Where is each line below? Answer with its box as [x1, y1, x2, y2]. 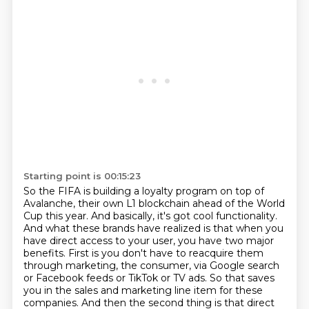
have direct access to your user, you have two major [23, 235, 274, 247]
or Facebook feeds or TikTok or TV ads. [23, 272, 210, 284]
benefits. [23, 247, 68, 259]
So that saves [209, 272, 275, 284]
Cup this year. [23, 210, 91, 222]
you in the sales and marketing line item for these [23, 284, 263, 297]
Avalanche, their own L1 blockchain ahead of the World [23, 197, 285, 210]
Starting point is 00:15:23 [23, 170, 141, 181]
